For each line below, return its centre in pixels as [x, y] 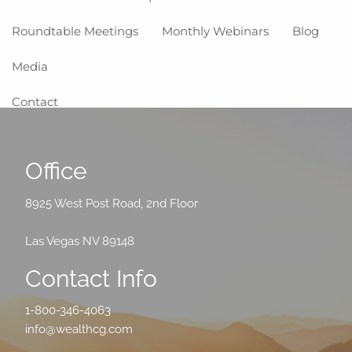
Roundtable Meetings [75, 31]
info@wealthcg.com [79, 329]
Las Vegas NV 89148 [80, 241]
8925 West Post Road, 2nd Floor [112, 203]
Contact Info [92, 278]
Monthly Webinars [215, 31]
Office [57, 171]
